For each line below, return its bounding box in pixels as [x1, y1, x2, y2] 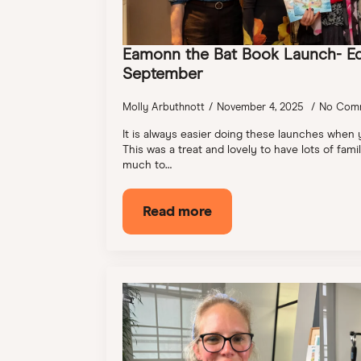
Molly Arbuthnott [122, 100, 205, 113]
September [122, 64, 203, 83]
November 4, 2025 [217, 100, 307, 113]
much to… [122, 157, 172, 171]
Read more [143, 201, 212, 220]
